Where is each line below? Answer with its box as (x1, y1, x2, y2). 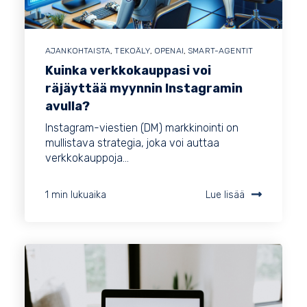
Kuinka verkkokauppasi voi (45, 63, 211, 79)
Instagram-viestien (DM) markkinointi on (45, 121, 238, 135)
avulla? (45, 99, 90, 114)
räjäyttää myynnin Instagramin (45, 81, 243, 97)
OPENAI (153, 46, 184, 56)
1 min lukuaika (45, 189, 106, 201)
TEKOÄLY (114, 46, 150, 56)
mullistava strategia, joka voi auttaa (45, 136, 219, 150)
